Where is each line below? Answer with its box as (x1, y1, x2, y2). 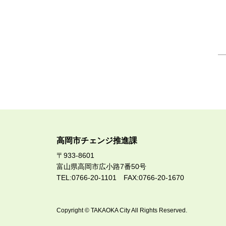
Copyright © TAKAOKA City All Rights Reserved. (56, 206, 187, 214)
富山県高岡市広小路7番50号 (56, 162, 146, 171)
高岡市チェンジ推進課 (56, 136, 137, 145)
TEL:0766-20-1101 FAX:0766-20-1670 (56, 173, 184, 182)
